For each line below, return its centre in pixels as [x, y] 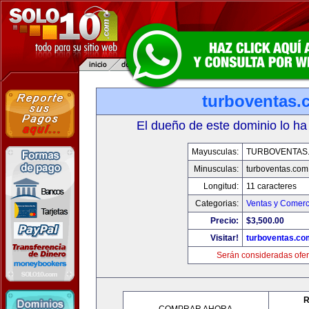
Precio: [224, 221]
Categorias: [217, 203]
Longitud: [221, 186]
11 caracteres [271, 186]
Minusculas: [216, 169]
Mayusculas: [215, 152]
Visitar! [224, 238]
